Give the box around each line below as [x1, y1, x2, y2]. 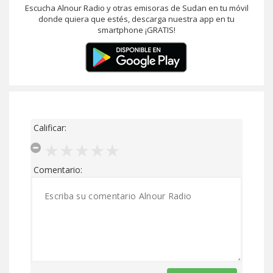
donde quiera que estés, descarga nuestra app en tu [38, 13, 235, 24]
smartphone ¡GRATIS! [97, 24, 175, 35]
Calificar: [34, 122, 66, 133]
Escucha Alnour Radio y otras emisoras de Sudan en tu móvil [24, 2, 249, 13]
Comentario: [34, 163, 82, 175]
